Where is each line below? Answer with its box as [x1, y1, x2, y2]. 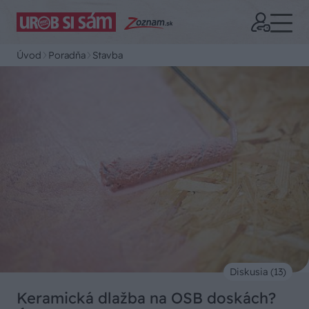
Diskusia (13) [230, 266, 286, 279]
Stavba [92, 49, 123, 61]
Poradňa [48, 49, 86, 61]
